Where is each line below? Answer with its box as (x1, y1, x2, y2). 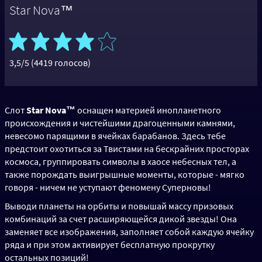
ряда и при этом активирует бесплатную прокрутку (5, 239, 215, 251)
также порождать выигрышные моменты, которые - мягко (5, 168, 244, 181)
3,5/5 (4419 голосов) (9, 57, 91, 69)
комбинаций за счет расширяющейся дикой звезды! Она (5, 213, 237, 225)
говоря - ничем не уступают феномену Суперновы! (5, 181, 211, 194)
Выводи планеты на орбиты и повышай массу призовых (5, 200, 233, 212)
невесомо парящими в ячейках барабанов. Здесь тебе (5, 130, 226, 142)
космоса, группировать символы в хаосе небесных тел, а (5, 156, 236, 168)
